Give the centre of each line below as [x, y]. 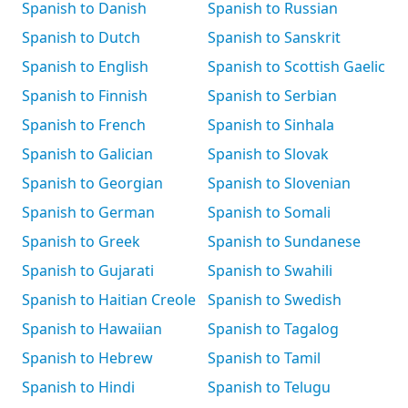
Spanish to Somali [269, 212]
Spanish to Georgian [92, 183]
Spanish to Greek [81, 241]
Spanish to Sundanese [284, 241]
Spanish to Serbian [272, 96]
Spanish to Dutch [81, 37]
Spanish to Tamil [264, 358]
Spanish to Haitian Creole [109, 300]
